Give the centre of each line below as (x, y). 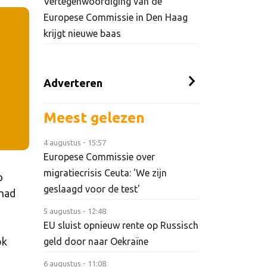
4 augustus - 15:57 (75, 143)
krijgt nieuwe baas (82, 34)
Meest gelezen (94, 118)
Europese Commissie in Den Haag (116, 18)
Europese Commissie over (99, 157)
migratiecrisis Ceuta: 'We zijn (105, 173)
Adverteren (73, 83)
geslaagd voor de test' (92, 189)
